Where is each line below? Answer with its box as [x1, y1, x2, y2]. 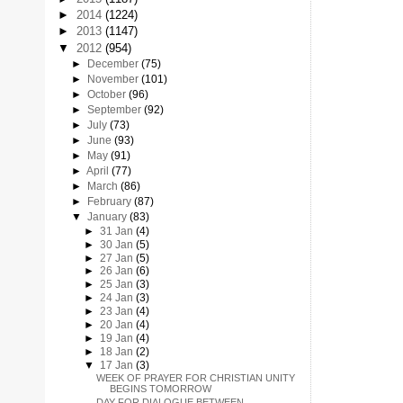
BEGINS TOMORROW [109, 383, 211, 395]
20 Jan [99, 318, 136, 330]
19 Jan [99, 332, 136, 344]
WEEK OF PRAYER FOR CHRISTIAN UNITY [95, 372, 295, 384]
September [86, 103, 144, 116]
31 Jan [99, 225, 136, 237]
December [86, 57, 141, 70]
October [86, 87, 129, 101]
